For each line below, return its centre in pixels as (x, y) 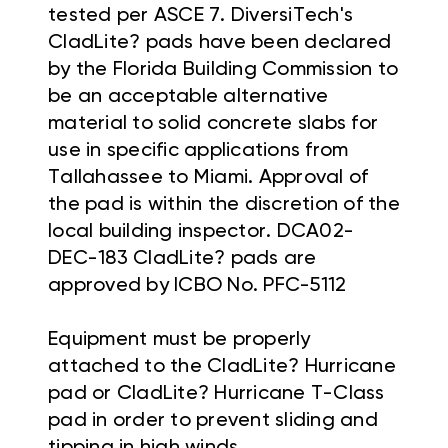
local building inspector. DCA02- (201, 232)
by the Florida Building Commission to (223, 70)
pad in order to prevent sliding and (213, 421)
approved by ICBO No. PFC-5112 (197, 286)
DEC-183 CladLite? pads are (182, 259)
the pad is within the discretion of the (224, 205)
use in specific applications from (198, 151)
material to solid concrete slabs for (213, 124)
